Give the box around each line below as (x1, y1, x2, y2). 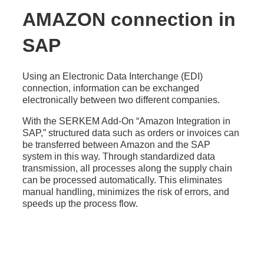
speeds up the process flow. (22, 199, 138, 209)
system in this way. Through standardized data (22, 151, 215, 162)
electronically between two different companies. (22, 95, 220, 105)
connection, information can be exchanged (22, 83, 199, 94)
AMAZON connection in (22, 8, 236, 30)
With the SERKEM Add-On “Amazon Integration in (22, 116, 230, 127)
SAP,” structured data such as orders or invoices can (22, 128, 239, 138)
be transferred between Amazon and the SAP (22, 140, 210, 150)
